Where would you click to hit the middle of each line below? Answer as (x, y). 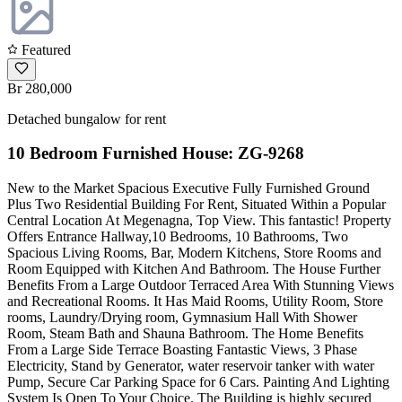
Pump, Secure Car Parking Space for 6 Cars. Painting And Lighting (198, 382)
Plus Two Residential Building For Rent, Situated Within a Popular (197, 205)
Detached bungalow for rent (87, 118)
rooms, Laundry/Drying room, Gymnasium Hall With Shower (182, 318)
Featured (44, 49)
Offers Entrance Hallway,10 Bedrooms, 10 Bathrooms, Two (178, 237)
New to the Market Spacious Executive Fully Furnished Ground (188, 188)
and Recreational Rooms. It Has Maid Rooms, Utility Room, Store (195, 301)
